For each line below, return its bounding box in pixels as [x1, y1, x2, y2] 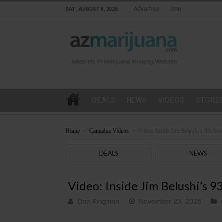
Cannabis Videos [89, 127, 129, 134]
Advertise [133, 5, 160, 12]
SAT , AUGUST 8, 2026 [65, 6, 118, 12]
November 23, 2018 [139, 197, 201, 205]
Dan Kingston [77, 197, 119, 205]
